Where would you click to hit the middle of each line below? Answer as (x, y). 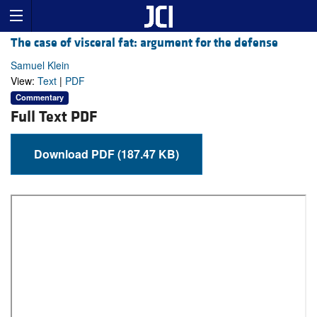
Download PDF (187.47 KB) (148, 154)
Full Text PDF (54, 117)
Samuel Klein (40, 65)
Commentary (40, 97)
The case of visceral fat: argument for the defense (144, 43)
